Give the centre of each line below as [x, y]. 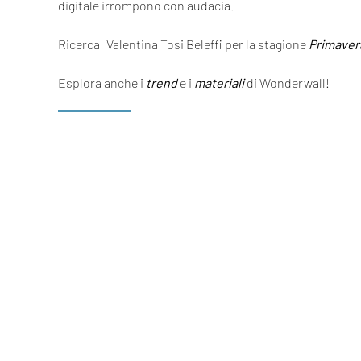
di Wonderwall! [288, 83]
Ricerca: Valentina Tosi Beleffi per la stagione [183, 44]
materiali [219, 83]
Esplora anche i [102, 83]
